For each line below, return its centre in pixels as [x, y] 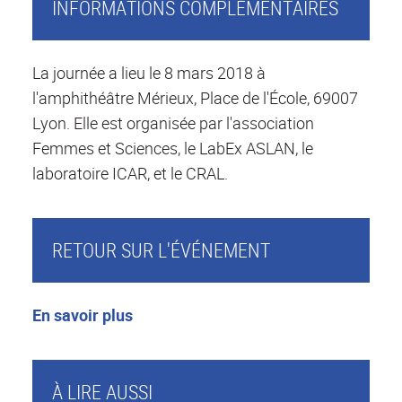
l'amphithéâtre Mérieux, [116, 98]
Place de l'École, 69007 [279, 98]
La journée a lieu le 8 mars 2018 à [149, 73]
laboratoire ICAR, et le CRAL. [132, 174]
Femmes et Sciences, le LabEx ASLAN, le [173, 149]
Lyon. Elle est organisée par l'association [173, 123]
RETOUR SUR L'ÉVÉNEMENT [161, 250]
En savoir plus [83, 315]
